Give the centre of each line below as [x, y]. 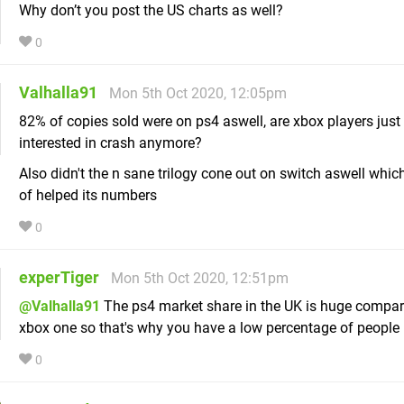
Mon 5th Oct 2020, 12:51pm [200, 279]
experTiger [59, 278]
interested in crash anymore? [110, 143]
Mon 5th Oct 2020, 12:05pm [198, 94]
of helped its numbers [88, 196]
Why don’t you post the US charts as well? [151, 11]
